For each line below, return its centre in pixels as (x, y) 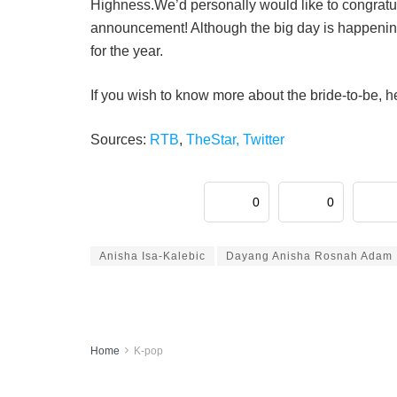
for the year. (127, 51)
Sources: (120, 140)
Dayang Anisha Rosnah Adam (309, 257)
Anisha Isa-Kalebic (152, 257)
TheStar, (214, 140)
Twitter (264, 140)
